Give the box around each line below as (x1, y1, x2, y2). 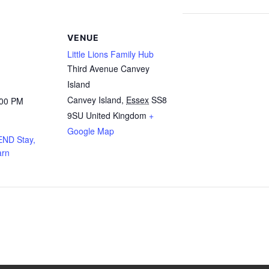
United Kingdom (86, 109, 147, 121)
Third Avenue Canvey (67, 62, 150, 74)
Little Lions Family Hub (67, 48, 154, 60)
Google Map (67, 125, 114, 137)
